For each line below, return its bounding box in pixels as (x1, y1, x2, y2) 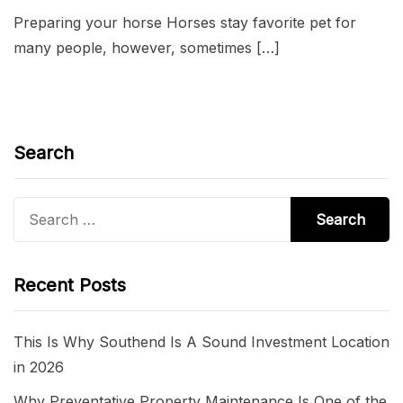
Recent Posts (13, 274, 126, 297)
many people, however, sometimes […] (13, 39, 280, 58)
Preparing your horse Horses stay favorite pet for (13, 13, 356, 32)
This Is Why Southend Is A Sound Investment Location (13, 333, 390, 352)
